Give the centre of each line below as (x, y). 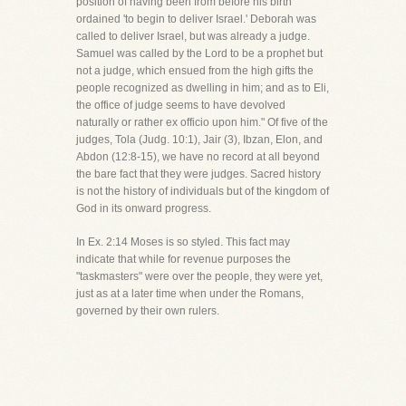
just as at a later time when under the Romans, (190, 294)
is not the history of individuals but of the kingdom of (203, 191)
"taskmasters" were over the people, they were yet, (199, 276)
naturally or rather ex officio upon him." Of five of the (202, 122)
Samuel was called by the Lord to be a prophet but (199, 53)
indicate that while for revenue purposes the (184, 259)
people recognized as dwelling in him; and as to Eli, (203, 88)
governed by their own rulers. (148, 311)
